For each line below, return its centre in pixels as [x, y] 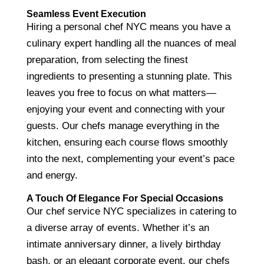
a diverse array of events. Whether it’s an [118, 227]
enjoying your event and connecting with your [126, 109]
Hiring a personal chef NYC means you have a [128, 27]
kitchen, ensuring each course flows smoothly [127, 142]
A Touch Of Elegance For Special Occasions [125, 198]
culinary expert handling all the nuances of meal [131, 43]
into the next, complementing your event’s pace [130, 159]
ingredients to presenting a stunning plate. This [129, 76]
